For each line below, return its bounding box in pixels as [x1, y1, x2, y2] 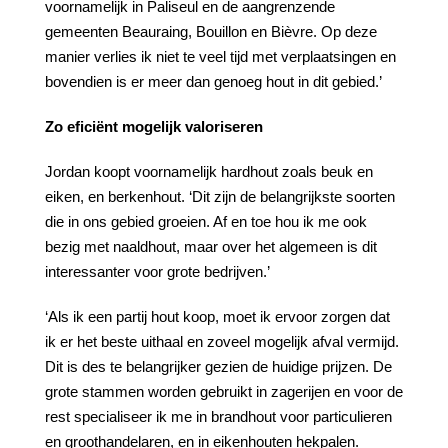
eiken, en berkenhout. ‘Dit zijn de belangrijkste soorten [45, 188, 395, 205]
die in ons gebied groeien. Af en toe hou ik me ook [45, 213, 367, 230]
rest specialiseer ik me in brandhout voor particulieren [45, 408, 392, 425]
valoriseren [185, 118, 263, 135]
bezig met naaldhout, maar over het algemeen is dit [45, 238, 377, 255]
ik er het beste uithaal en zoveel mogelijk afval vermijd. [45, 333, 399, 350]
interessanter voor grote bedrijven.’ [45, 263, 270, 280]
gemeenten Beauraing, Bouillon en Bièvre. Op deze [45, 23, 377, 40]
